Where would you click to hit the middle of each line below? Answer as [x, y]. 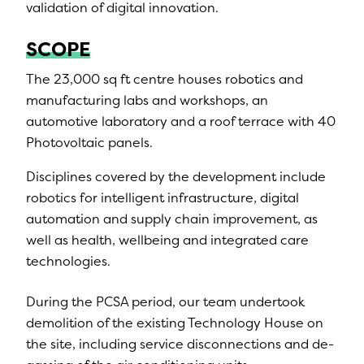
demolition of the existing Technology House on [175, 323]
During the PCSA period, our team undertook [165, 301]
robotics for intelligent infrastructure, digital [162, 197]
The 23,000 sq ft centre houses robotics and [165, 79]
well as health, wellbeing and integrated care [167, 240]
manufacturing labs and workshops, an [147, 100]
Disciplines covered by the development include [176, 176]
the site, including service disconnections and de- [180, 344]
